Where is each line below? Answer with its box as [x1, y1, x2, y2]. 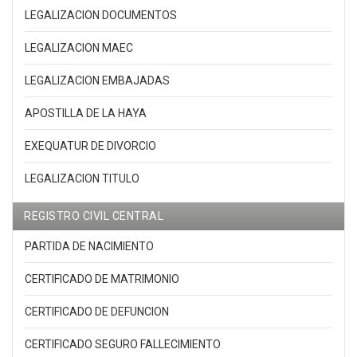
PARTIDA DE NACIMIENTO [25, 240, 154, 253]
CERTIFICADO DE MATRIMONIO [25, 273, 179, 286]
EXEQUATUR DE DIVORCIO [25, 139, 156, 153]
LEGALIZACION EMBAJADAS [25, 74, 170, 88]
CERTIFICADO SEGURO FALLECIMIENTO [25, 338, 221, 351]
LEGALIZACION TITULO [25, 172, 139, 186]
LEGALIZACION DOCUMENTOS [25, 9, 177, 22]
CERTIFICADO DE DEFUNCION [25, 305, 169, 319]
